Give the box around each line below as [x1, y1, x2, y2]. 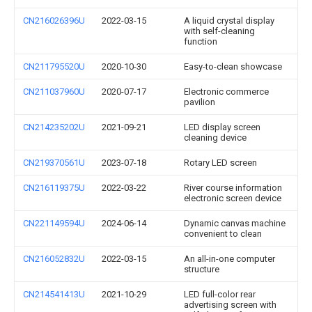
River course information [184, 182, 282, 193]
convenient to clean [184, 228, 262, 239]
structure [184, 264, 219, 274]
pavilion [184, 97, 215, 107]
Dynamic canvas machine [184, 218, 286, 228]
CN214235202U [23, 122, 85, 132]
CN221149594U [23, 218, 85, 228]
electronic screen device [184, 193, 281, 203]
